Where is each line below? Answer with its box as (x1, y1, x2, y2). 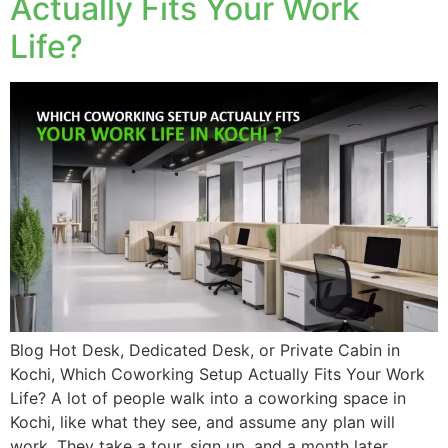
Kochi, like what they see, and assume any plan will (10, 411, 395, 432)
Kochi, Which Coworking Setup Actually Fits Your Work (10, 363, 425, 384)
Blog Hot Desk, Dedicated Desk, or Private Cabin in (10, 339, 400, 360)
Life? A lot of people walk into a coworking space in (10, 387, 406, 408)
